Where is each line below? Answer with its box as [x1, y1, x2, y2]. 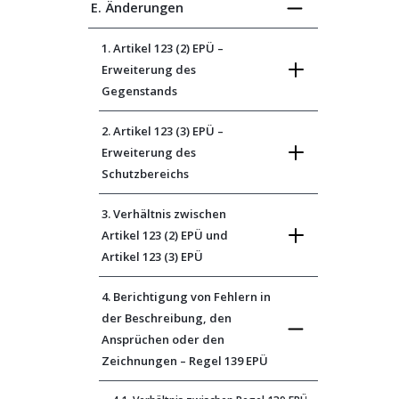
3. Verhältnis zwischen [102, 206, 226, 222]
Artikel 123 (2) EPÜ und [102, 227, 228, 243]
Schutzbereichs [102, 166, 189, 182]
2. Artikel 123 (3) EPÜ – [102, 123, 224, 139]
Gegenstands [102, 83, 177, 99]
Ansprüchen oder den [102, 331, 224, 347]
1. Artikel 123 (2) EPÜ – [102, 40, 224, 56]
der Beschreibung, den [102, 310, 232, 326]
